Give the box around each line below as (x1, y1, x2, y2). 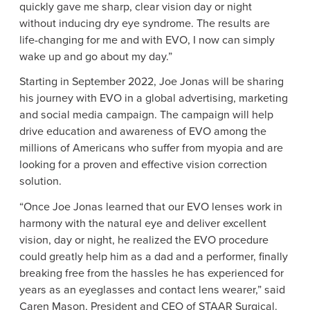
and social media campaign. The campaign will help (19, 107, 273, 123)
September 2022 (72, 73, 154, 90)
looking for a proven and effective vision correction (19, 156, 267, 173)
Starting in (19, 73, 72, 90)
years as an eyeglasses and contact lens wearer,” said (19, 281, 285, 298)
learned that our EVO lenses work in (103, 198, 282, 215)
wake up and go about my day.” (19, 48, 172, 64)
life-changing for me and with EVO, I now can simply (19, 31, 275, 48)
